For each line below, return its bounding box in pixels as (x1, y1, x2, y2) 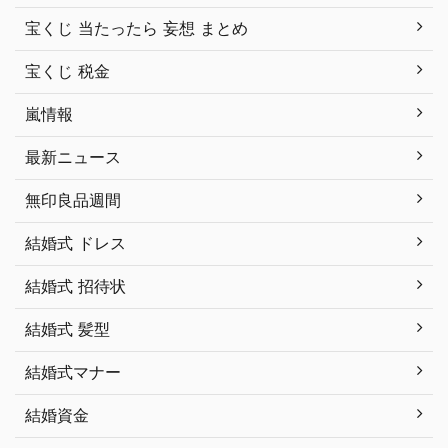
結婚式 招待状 (25, 276, 126, 297)
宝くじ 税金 (25, 61, 110, 82)
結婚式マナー (25, 362, 121, 383)
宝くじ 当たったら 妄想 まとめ (25, 18, 248, 39)
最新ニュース (25, 147, 121, 168)
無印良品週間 (25, 190, 121, 211)
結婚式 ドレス (25, 233, 126, 254)
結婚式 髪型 (25, 319, 110, 340)
